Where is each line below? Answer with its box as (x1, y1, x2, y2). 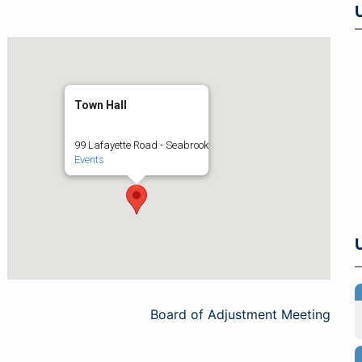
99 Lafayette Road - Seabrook (74, 139, 208, 151)
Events (74, 154, 104, 166)
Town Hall (74, 99, 127, 112)
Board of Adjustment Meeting (150, 306, 330, 322)
